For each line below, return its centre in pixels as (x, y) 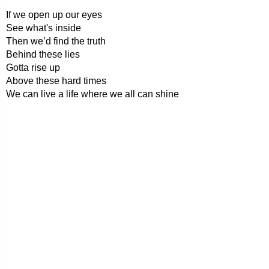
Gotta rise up (33, 68)
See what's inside (44, 28)
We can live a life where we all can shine (92, 94)
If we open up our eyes (54, 15)
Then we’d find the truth (56, 41)
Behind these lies (43, 54)
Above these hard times (56, 81)
